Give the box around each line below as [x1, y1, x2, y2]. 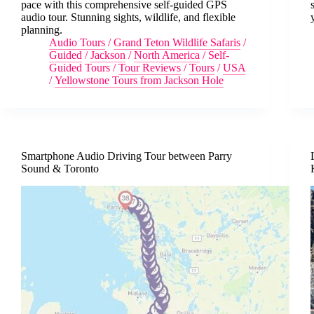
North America [134, 48, 200, 61]
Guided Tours [49, 61, 110, 74]
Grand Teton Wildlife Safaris [114, 36, 240, 48]
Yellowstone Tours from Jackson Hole [55, 74, 224, 86]
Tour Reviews [118, 61, 181, 74]
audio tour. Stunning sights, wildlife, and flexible [21, 11, 235, 23]
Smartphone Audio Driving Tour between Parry [21, 149, 232, 162]
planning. [21, 23, 62, 36]
